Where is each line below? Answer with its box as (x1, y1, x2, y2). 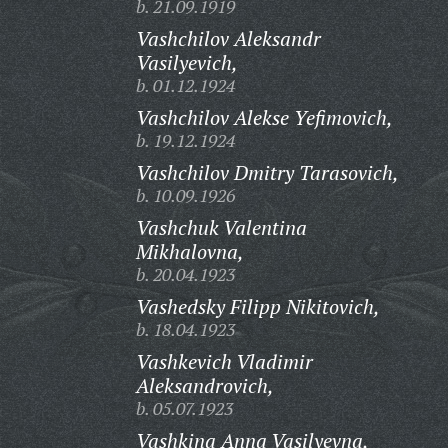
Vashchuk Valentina (135, 214, 307, 241)
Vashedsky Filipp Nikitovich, (135, 293, 380, 320)
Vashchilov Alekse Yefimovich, (135, 104, 393, 131)
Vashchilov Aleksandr (135, 25, 321, 52)
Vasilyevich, (135, 49, 238, 76)
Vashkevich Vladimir (135, 348, 313, 375)
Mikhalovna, (135, 238, 244, 265)
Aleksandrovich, (135, 372, 274, 399)
